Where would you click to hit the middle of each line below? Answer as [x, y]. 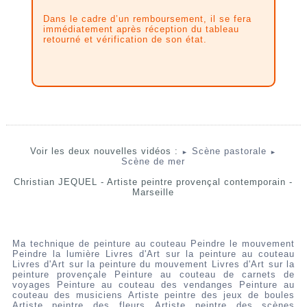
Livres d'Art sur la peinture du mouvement [110, 265]
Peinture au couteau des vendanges [145, 285]
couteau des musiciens [67, 295]
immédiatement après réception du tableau [142, 29]
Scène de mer [153, 162]
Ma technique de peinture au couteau [99, 244]
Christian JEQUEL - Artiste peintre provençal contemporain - [153, 182]
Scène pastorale [227, 151]
